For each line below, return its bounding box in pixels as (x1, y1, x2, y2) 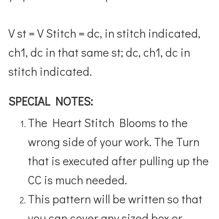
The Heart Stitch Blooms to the (28, 114, 188, 130)
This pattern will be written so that (28, 191, 203, 206)
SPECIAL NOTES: (8, 93, 93, 109)
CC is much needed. (28, 172, 130, 187)
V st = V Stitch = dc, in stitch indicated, (8, 25, 201, 41)
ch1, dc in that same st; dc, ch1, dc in (8, 44, 191, 60)
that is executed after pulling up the (28, 153, 209, 168)
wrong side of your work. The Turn (28, 133, 200, 149)
